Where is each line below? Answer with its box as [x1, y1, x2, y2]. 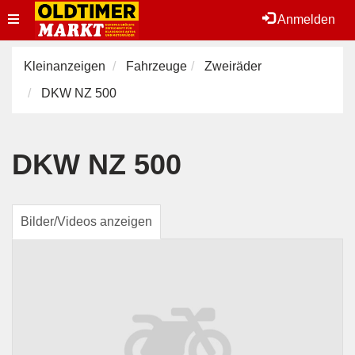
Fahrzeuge [126, 59, 187, 73]
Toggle [7, 12, 45, 25]
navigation [7, 52, 66, 65]
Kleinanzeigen [24, 59, 105, 73]
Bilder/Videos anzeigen [21, 215, 152, 228]
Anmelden [275, 13, 335, 26]
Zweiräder [204, 59, 261, 73]
